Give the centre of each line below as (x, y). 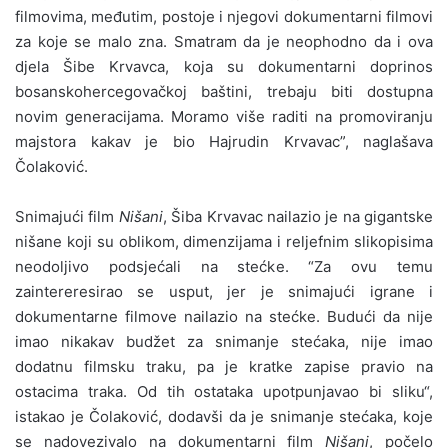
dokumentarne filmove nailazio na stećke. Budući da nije (224, 316)
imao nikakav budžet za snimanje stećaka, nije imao (224, 341)
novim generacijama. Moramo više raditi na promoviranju (224, 116)
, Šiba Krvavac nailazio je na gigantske (297, 216)
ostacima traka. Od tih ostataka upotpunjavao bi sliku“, (224, 391)
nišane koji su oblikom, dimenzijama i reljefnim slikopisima (224, 241)
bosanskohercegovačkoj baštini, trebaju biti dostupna (224, 91)
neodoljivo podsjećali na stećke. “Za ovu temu (224, 266)
